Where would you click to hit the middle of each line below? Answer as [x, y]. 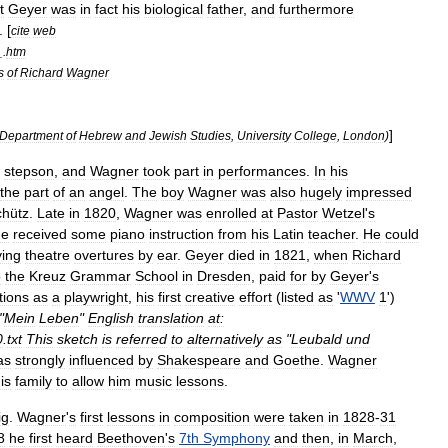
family [33, 381]
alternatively [225, 339]
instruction [181, 234]
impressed [379, 192]
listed [297, 297]
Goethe [296, 360]
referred [141, 339]
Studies [210, 135]
